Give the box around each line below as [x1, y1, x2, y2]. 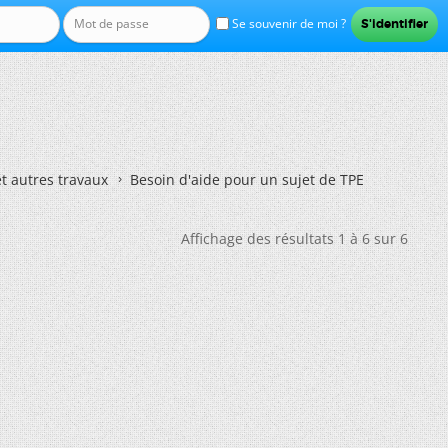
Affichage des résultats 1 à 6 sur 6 [181, 229, 408, 248]
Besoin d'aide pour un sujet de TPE [130, 170, 364, 189]
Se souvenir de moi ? [228, 15, 346, 32]
